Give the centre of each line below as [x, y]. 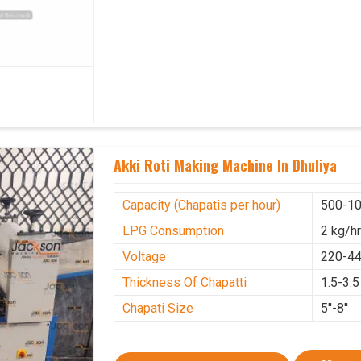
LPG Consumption [174, 231]
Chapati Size [158, 309]
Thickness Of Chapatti [185, 283]
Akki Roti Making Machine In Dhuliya [226, 166]
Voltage [145, 257]
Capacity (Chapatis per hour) [202, 205]
